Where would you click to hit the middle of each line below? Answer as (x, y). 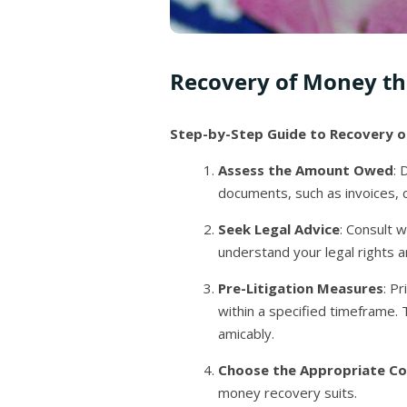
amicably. (247, 333)
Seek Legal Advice (279, 229)
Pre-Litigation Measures (301, 288)
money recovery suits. (288, 392)
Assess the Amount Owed (306, 170)
